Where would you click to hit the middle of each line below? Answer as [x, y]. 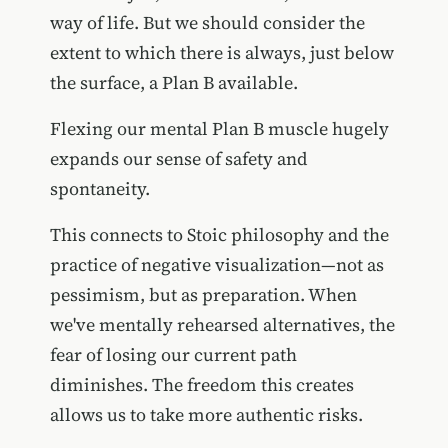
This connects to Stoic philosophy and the [219, 235]
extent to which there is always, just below [221, 53]
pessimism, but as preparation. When [203, 295]
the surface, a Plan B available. [173, 83]
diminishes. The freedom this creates [201, 385]
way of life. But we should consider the [207, 23]
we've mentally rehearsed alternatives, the [222, 325]
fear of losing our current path [173, 355]
